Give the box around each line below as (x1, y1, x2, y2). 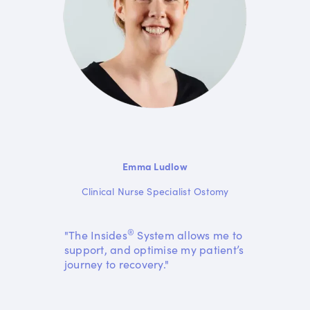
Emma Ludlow (122, 159, 188, 174)
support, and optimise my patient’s (64, 241, 244, 257)
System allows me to (134, 227, 243, 243)
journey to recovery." (64, 256, 170, 272)
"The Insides (64, 227, 127, 243)
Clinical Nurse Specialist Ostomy (81, 184, 229, 199)
